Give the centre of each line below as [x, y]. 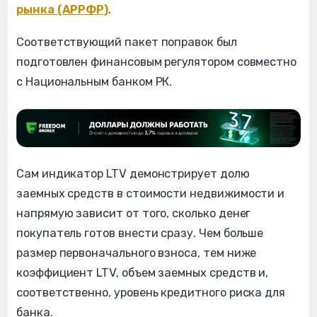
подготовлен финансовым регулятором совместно [157, 62]
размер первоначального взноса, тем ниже [137, 253]
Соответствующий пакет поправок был [127, 42]
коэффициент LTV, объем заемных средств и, [143, 272]
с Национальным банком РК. [94, 81]
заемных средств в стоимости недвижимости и [151, 193]
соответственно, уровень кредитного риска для [151, 292]
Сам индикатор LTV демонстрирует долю [133, 173]
